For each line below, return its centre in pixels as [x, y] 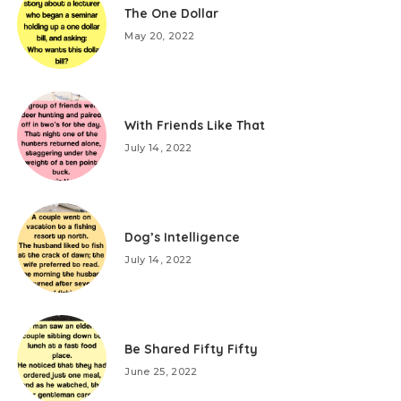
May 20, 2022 [160, 36]
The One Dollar [172, 13]
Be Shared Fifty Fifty [192, 349]
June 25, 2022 [161, 371]
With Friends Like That [195, 125]
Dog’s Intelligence [183, 237]
